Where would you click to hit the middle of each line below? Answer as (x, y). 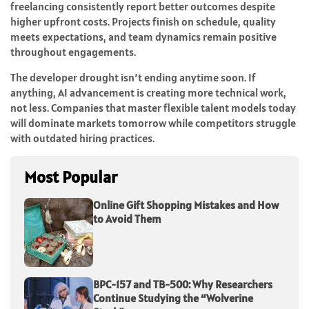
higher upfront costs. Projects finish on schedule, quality (143, 22)
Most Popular (71, 177)
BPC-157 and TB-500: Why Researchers (183, 285)
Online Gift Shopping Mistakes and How (186, 205)
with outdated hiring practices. (82, 138)
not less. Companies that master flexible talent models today (153, 108)
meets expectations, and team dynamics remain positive (143, 37)
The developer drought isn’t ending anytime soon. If (133, 78)
